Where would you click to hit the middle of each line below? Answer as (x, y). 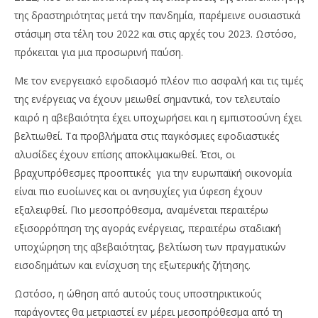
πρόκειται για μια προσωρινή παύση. (99, 53)
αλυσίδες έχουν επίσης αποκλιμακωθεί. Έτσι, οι (125, 155)
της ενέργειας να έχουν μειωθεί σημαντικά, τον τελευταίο (147, 99)
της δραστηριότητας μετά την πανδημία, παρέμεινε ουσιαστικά (157, 16)
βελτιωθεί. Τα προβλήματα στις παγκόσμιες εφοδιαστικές (147, 136)
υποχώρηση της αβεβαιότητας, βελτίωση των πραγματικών (150, 247)
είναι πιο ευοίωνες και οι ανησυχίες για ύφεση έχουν (138, 192)
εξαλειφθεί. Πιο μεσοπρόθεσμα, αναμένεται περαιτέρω (141, 210)
